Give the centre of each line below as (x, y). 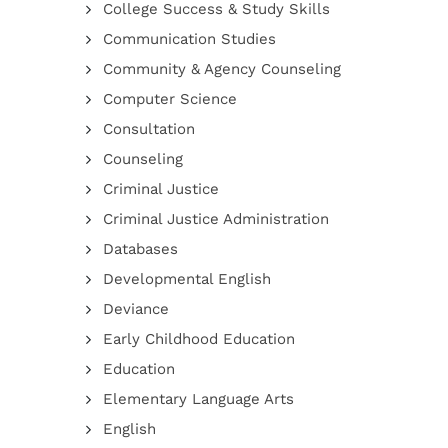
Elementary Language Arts (198, 399)
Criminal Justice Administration (215, 219)
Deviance (135, 309)
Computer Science (169, 99)
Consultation (148, 129)
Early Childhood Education (198, 339)
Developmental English (186, 279)
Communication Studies (189, 39)
